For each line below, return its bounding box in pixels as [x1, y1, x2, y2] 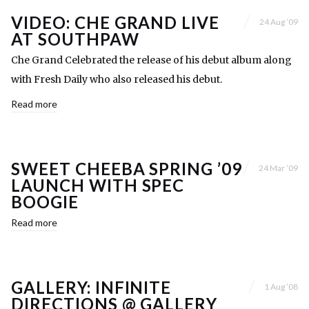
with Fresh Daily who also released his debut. [11, 73, 222, 86]
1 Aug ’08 [264, 281, 298, 292]
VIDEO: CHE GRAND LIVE [11, 12, 220, 33]
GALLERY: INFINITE [11, 277, 172, 298]
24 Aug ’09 [259, 16, 298, 27]
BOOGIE [11, 192, 79, 212]
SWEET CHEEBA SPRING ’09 [11, 159, 243, 179]
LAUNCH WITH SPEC [11, 175, 185, 196]
